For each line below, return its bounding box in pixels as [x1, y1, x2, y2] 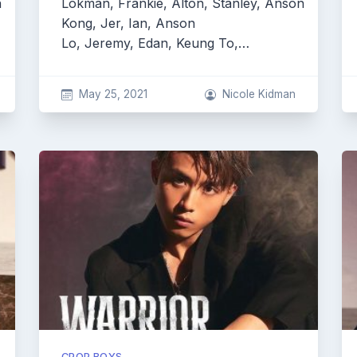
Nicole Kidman [222, 88, 296, 100]
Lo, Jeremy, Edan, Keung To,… [61, 35, 249, 51]
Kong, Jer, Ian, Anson [61, 15, 195, 31]
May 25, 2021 [78, 88, 147, 100]
